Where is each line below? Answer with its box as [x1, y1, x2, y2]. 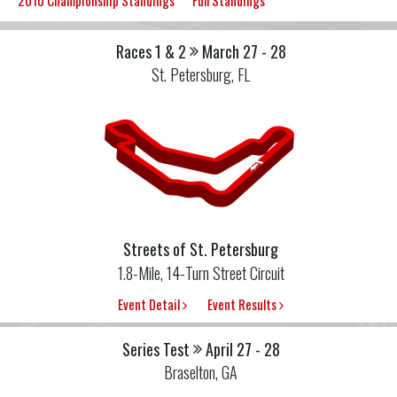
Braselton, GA [164, 360, 237, 384]
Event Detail [118, 294, 183, 315]
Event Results [207, 294, 279, 315]
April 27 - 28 [205, 337, 280, 361]
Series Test [121, 337, 190, 361]
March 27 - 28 [201, 40, 286, 64]
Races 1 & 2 [115, 40, 186, 64]
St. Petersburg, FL [152, 63, 250, 87]
